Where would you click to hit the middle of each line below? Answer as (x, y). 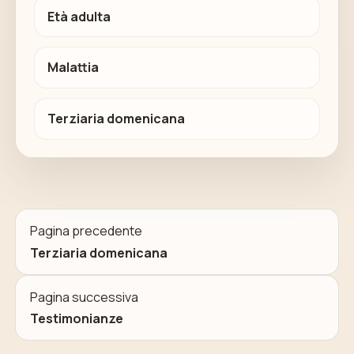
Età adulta (79, 16)
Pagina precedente (86, 231)
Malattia (73, 68)
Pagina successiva (84, 297)
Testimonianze (76, 319)
